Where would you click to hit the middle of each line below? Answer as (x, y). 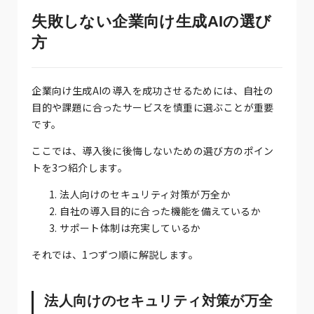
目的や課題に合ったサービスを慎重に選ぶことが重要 (153, 107)
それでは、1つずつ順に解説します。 (115, 254)
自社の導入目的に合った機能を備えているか (161, 211)
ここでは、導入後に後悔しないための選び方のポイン (153, 150)
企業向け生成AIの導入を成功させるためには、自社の (153, 90)
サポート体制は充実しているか (130, 227)
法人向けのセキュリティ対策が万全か (145, 194)
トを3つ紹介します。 (80, 167)
